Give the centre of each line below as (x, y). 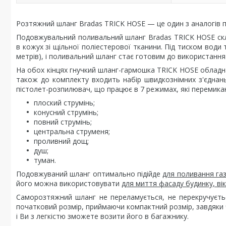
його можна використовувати (69, 183)
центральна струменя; (72, 131)
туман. (45, 160)
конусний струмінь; (66, 112)
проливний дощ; (61, 141)
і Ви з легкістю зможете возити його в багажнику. (102, 216)
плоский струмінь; (64, 103)
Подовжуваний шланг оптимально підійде (90, 174)
